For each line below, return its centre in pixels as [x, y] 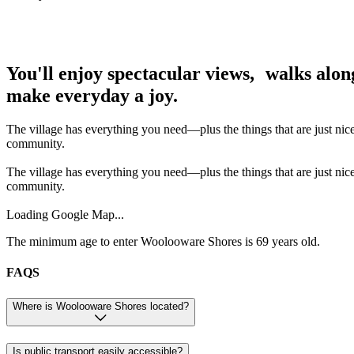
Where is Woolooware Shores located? [101, 307]
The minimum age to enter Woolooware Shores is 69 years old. [163, 241]
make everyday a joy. [92, 95]
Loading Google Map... [65, 214]
